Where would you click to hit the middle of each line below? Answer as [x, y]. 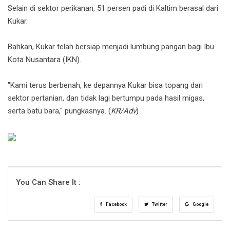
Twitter [159, 205]
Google [200, 205]
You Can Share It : [48, 183]
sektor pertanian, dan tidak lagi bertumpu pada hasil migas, [106, 98]
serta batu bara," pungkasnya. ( [59, 111]
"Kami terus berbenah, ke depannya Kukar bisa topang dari [105, 85]
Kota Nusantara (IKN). [44, 60]
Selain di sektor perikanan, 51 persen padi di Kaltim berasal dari [113, 8]
